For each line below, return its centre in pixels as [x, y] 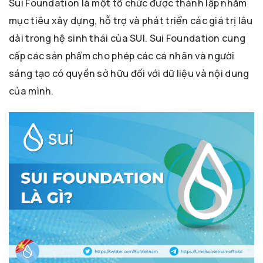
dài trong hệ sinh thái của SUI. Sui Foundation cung [127, 38]
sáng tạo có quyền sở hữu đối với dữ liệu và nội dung [129, 73]
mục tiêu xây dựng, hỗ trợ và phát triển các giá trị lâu [131, 20]
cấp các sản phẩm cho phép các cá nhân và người [122, 55]
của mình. [31, 91]
